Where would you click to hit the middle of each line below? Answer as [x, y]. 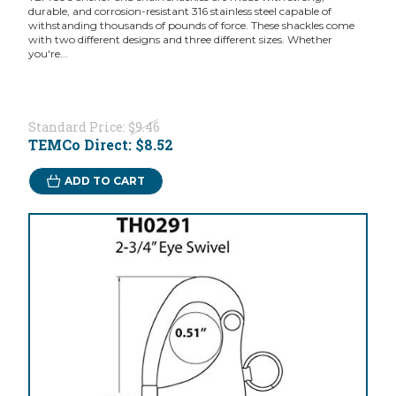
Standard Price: [78, 127]
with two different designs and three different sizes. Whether [180, 40]
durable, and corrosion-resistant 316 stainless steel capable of [179, 11]
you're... [48, 54]
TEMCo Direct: [81, 145]
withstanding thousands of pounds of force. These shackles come [191, 26]
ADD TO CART [104, 181]
